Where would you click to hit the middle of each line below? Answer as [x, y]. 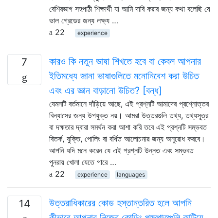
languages [131, 174]
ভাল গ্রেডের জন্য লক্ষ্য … [84, 20]
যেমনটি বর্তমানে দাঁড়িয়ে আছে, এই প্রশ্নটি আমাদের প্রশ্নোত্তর [129, 103]
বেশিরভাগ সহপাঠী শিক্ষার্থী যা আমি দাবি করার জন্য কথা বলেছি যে [130, 9]
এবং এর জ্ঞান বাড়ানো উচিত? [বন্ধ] [106, 90]
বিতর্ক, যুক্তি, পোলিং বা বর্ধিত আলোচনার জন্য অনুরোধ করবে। [127, 138]
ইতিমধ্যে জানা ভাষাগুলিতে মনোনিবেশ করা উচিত [124, 76]
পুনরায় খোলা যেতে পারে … [83, 162]
